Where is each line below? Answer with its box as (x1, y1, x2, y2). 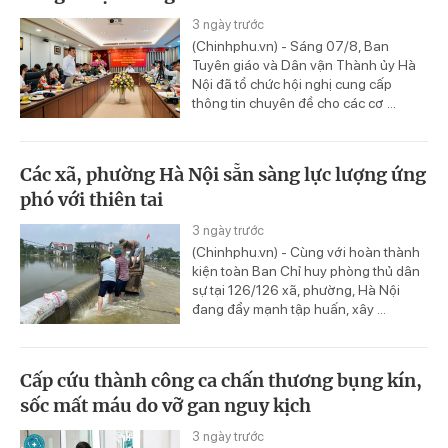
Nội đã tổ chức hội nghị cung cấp (192, 76, 392, 93)
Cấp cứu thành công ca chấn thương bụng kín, (20, 368, 422, 392)
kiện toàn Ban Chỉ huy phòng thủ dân (192, 263, 420, 280)
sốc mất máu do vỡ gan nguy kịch (20, 393, 311, 417)
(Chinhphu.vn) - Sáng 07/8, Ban (192, 38, 389, 55)
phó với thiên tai (20, 188, 163, 212)
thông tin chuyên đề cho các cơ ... (192, 95, 396, 112)
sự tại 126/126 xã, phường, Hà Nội (192, 282, 400, 299)
